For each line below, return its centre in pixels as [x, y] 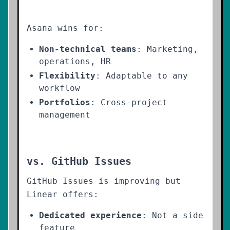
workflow [60, 88]
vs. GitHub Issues [79, 161]
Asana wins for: [65, 28]
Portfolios [65, 102]
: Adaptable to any [142, 76]
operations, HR [75, 61]
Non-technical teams [88, 49]
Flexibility [67, 76]
